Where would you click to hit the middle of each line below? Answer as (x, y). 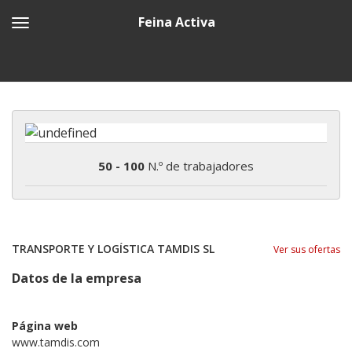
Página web (45, 325)
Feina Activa (176, 22)
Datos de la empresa (77, 278)
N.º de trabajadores (199, 166)
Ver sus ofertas (307, 249)
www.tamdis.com (56, 342)
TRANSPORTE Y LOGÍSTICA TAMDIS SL (113, 248)
